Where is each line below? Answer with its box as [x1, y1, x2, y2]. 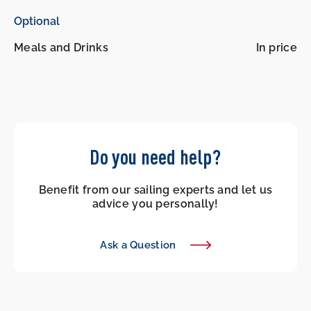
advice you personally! [92, 197, 219, 211]
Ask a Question [100, 239, 176, 252]
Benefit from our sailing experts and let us [38, 183, 273, 197]
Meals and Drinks [14, 41, 108, 55]
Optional [14, 15, 60, 28]
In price [255, 41, 297, 55]
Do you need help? [90, 144, 221, 169]
